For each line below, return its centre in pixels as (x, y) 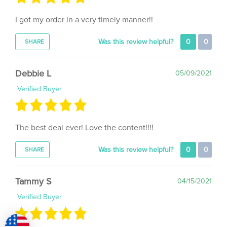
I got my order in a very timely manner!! (84, 8)
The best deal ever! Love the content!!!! (84, 116)
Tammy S (33, 169)
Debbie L (33, 62)
